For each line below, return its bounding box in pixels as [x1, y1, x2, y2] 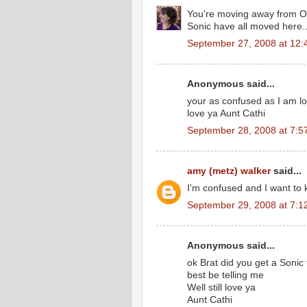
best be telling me [187, 270, 264, 281]
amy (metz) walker [187, 166, 271, 177]
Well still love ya [187, 282, 256, 293]
